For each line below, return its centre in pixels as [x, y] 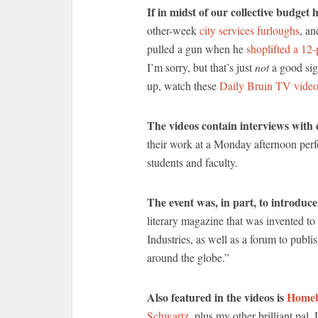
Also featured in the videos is [217, 297]
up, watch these [183, 86]
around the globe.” [188, 257]
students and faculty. [192, 162]
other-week [173, 30]
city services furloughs [250, 30]
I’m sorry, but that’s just [201, 67]
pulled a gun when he [197, 49]
